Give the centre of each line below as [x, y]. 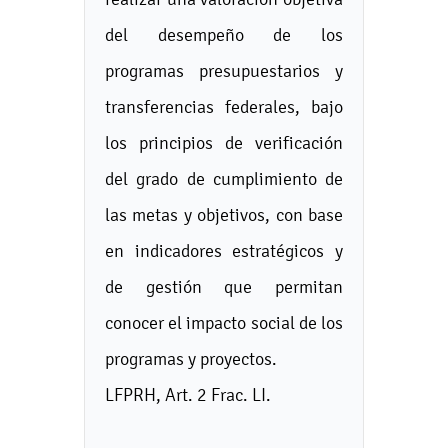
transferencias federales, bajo [224, 106]
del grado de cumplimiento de [224, 178]
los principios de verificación [224, 142]
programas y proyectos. [191, 358]
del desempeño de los [224, 34]
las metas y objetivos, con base [224, 214]
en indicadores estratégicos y [224, 250]
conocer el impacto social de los [224, 322]
